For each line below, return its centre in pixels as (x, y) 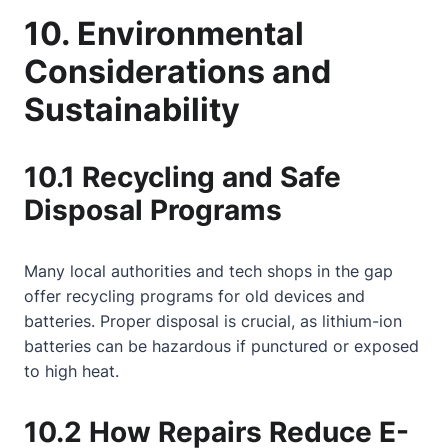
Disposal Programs (153, 210)
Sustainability (132, 109)
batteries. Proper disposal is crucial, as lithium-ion (213, 321)
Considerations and (177, 71)
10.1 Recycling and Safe (182, 177)
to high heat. (71, 371)
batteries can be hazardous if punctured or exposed (221, 346)
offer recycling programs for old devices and (194, 296)
